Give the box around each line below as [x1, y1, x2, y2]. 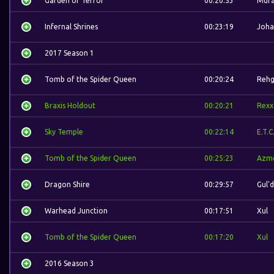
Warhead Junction [45, 207, 108, 215]
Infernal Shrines [45, 23, 98, 31]
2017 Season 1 [45, 49, 94, 57]
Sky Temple [45, 128, 83, 136]
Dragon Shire [45, 180, 90, 188]
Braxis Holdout [45, 102, 95, 109]
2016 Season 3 [45, 259, 94, 267]
